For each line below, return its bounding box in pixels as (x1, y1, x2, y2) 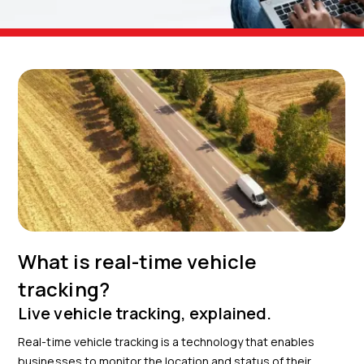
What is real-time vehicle (18, 248, 257, 275)
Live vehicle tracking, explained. (18, 302, 271, 324)
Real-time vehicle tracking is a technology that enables (18, 334, 315, 349)
